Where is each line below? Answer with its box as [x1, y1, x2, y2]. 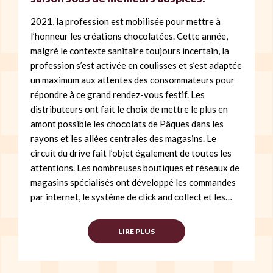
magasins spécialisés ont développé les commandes [30, 176, 236, 188]
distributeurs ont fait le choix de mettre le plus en [30, 103, 228, 115]
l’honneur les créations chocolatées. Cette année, [30, 30, 228, 41]
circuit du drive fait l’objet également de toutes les [30, 147, 232, 158]
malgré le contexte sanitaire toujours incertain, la [30, 44, 229, 56]
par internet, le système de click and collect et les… [30, 191, 232, 202]
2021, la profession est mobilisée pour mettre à [30, 15, 221, 27]
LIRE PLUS [118, 226, 155, 236]
